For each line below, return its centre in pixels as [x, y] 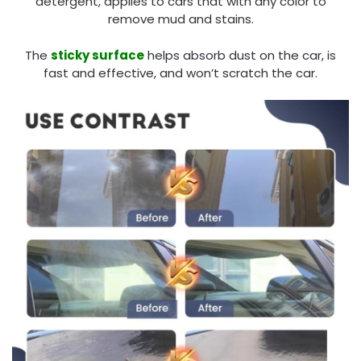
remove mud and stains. [180, 19]
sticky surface [98, 55]
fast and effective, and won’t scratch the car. [180, 73]
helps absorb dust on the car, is [240, 55]
